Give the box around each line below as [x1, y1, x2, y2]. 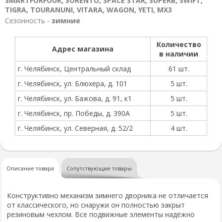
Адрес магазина [52, 44, 113, 54]
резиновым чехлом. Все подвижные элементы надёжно [7, 210, 195, 219]
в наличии [159, 49, 198, 58]
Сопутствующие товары [66, 165, 132, 172]
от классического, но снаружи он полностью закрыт [7, 200, 185, 210]
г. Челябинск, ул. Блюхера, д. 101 [18, 79, 127, 88]
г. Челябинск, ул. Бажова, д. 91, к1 [18, 94, 132, 103]
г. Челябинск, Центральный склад [18, 64, 131, 73]
